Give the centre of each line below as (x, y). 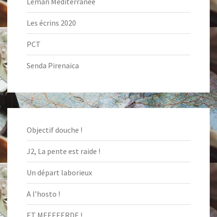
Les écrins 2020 (51, 23)
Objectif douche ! (54, 130)
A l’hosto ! (43, 194)
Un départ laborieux (59, 172)
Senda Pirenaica (53, 65)
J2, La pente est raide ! (63, 151)
